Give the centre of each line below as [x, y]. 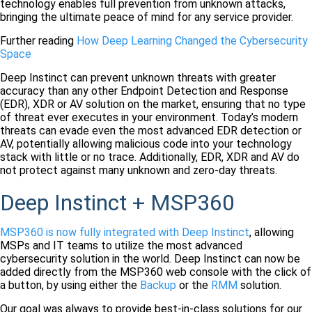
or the [194, 286]
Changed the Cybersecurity [240, 41]
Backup [158, 286]
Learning [151, 41]
